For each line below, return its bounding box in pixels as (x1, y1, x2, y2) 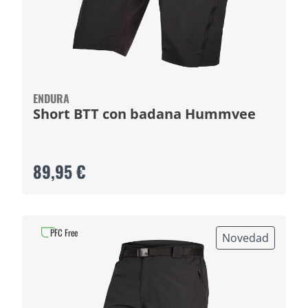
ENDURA (33, 90, 69, 107)
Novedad (222, 230, 269, 245)
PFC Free (50, 225, 78, 239)
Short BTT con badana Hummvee (185, 104, 256, 123)
